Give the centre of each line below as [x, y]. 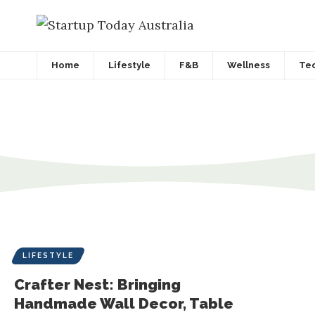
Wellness [249, 65]
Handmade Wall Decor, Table [124, 303]
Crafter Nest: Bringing [97, 284]
